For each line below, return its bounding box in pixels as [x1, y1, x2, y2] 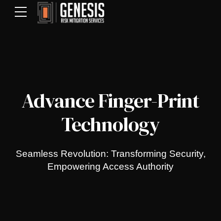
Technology [62, 111, 159, 138]
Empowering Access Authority [47, 161, 174, 172]
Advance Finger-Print [22, 87, 199, 114]
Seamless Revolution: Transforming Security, [15, 148, 206, 159]
